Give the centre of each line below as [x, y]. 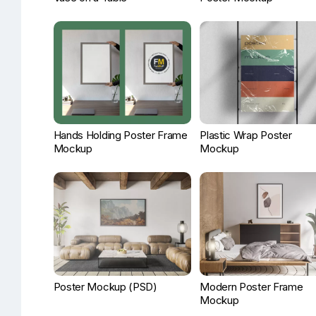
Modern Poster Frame [251, 286]
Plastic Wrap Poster [246, 135]
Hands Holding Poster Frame [120, 135]
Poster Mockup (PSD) [105, 286]
